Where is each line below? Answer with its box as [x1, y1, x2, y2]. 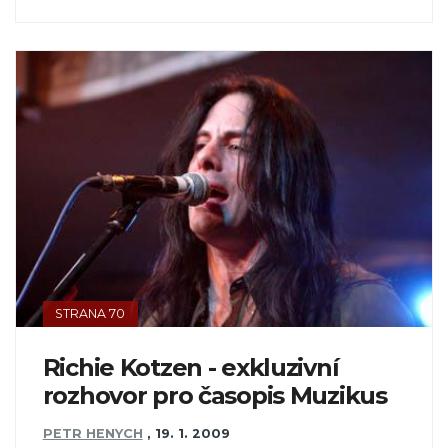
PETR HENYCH [42, 426, 143, 442]
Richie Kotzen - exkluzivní [42, 352, 339, 382]
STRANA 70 [55, 305, 126, 321]
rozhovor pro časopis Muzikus [42, 380, 387, 410]
